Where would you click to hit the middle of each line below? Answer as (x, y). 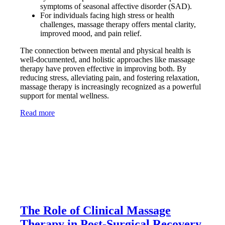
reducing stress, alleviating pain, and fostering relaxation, (110, 77)
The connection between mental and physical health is (105, 50)
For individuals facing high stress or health (107, 15)
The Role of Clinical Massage (95, 210)
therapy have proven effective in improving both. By (103, 68)
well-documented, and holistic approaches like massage (107, 59)
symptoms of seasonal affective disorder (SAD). (116, 6)
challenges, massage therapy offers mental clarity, (118, 24)
